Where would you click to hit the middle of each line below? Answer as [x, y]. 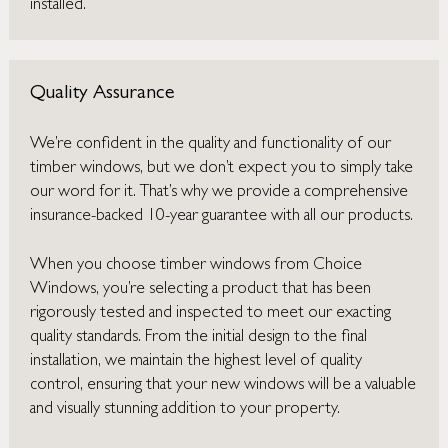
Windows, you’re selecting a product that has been [201, 290]
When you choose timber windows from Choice [196, 266]
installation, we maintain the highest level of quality [196, 362]
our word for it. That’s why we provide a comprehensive [219, 192]
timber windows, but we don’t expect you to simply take [222, 168]
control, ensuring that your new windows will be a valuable [223, 386]
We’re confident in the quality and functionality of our [211, 144]
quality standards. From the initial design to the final [199, 338]
